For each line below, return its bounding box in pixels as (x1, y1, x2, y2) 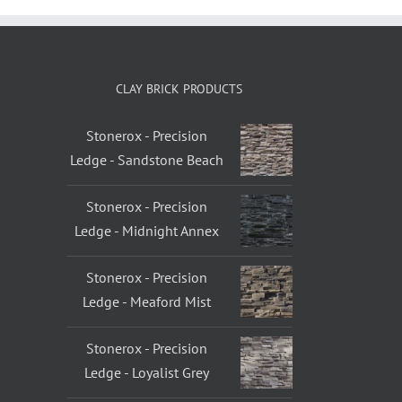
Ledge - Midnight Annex (74, 222, 219, 240)
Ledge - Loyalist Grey (83, 363, 209, 381)
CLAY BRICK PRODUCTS (116, 81, 243, 97)
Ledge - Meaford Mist (82, 293, 211, 310)
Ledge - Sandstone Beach (69, 151, 223, 169)
